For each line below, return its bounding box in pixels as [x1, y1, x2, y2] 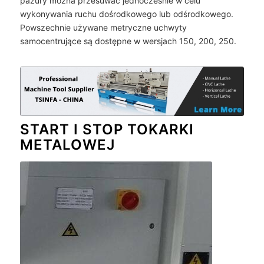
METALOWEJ [19, 136, 115, 153]
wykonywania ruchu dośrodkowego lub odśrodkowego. [19, 8, 233, 19]
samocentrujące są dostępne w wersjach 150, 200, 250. [19, 35, 236, 46]
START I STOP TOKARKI [19, 120, 194, 138]
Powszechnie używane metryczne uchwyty [19, 22, 187, 32]
